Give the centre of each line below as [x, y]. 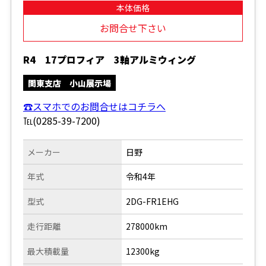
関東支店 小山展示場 [69, 83]
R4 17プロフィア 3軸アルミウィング [109, 59]
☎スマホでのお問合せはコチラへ [94, 106]
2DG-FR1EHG [153, 201]
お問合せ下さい [133, 28]
